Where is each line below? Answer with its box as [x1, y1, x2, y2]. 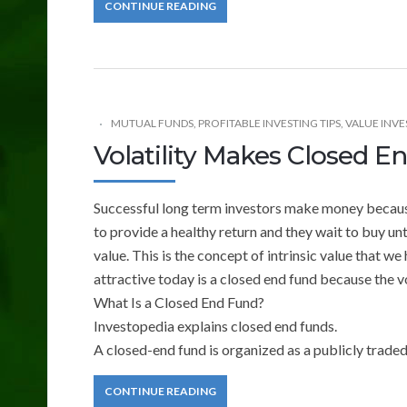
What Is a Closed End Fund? [94, 293, 264, 311]
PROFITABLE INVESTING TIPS [198, 115, 341, 130]
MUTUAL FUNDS [111, 115, 194, 130]
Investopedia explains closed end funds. [94, 316, 337, 334]
